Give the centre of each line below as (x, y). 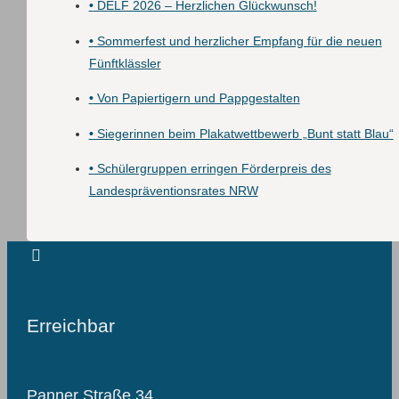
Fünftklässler (125, 63)
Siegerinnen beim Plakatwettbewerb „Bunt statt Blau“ (243, 133)
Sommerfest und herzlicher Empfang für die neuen (237, 41)
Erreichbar (70, 326)
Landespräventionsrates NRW (173, 191)
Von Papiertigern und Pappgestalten (196, 98)
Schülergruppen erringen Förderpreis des (212, 169)
